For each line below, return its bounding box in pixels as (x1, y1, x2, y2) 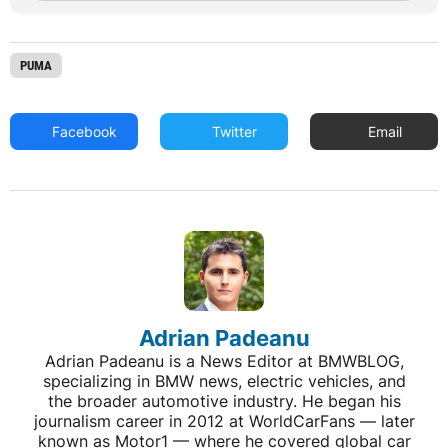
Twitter (208, 122, 258, 140)
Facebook (48, 122, 118, 140)
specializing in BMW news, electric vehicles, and (42, 370, 406, 391)
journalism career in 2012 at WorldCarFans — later (33, 410, 415, 431)
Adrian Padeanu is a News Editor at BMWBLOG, (44, 350, 404, 371)
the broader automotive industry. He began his (47, 390, 401, 411)
